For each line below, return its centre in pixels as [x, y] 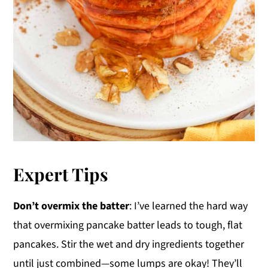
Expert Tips [61, 174]
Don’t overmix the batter [71, 206]
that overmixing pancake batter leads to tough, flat [128, 226]
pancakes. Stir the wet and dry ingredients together [129, 245]
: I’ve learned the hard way [189, 206]
